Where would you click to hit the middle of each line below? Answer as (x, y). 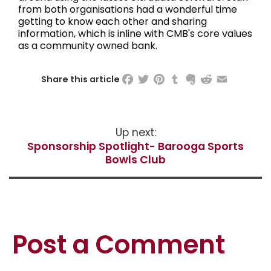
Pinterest (173, 77)
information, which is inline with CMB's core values (135, 34)
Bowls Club (135, 160)
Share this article (80, 80)
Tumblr (184, 77)
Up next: (135, 133)
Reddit (214, 77)
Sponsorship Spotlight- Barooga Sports (135, 147)
